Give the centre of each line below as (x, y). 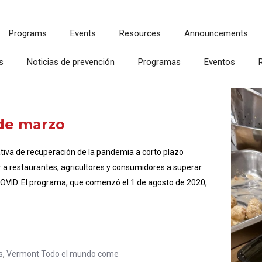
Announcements (216, 33)
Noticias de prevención (70, 62)
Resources (140, 33)
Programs (27, 33)
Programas (159, 62)
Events (83, 33)
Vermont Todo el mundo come (63, 254)
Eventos (219, 62)
